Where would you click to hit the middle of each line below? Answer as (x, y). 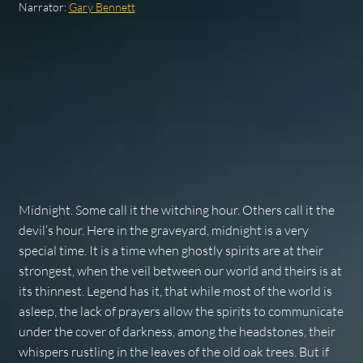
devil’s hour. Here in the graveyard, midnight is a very (163, 231)
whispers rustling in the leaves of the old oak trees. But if (173, 352)
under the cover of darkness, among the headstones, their (177, 332)
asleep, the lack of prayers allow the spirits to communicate (181, 312)
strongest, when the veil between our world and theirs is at (180, 271)
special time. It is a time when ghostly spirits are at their (171, 251)
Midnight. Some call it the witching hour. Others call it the (176, 210)
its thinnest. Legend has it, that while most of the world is (175, 291)
